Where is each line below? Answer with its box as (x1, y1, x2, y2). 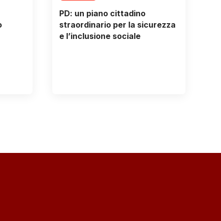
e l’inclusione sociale (59, 31, 141, 41)
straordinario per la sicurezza (59, 20, 176, 30)
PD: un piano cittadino (59, 8, 146, 19)
